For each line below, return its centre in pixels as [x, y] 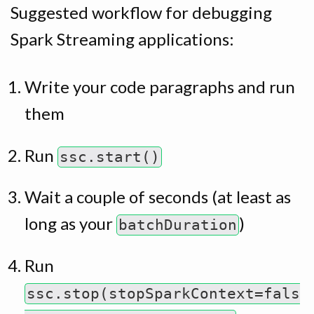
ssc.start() [110, 157]
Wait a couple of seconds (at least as [158, 197]
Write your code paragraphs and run [160, 87]
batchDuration [178, 225]
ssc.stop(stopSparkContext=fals [163, 293]
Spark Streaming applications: [122, 39]
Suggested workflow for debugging [141, 13]
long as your [70, 224]
